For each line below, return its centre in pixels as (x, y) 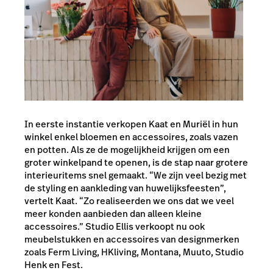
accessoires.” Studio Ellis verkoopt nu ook (115, 226)
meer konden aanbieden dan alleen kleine (113, 213)
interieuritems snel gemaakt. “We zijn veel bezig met (136, 175)
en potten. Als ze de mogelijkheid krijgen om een (127, 149)
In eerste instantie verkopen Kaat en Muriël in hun (131, 124)
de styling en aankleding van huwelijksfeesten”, (125, 188)
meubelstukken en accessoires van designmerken (132, 239)
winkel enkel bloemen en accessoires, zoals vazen (131, 136)
